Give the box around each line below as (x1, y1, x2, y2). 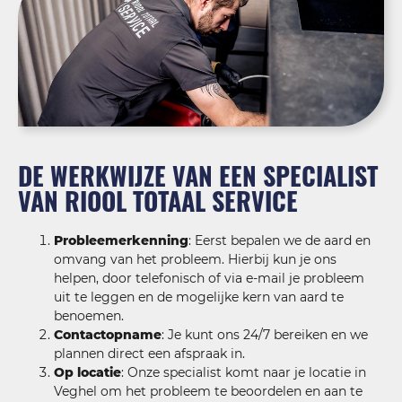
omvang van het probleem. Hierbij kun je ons (54, 251, 336, 268)
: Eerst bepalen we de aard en (188, 232, 371, 249)
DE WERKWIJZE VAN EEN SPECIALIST (18, 157, 378, 195)
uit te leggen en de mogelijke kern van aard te (54, 289, 344, 306)
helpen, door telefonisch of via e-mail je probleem (54, 270, 364, 287)
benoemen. (54, 308, 124, 325)
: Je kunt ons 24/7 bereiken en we (162, 327, 368, 344)
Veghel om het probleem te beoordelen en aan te (54, 383, 363, 400)
